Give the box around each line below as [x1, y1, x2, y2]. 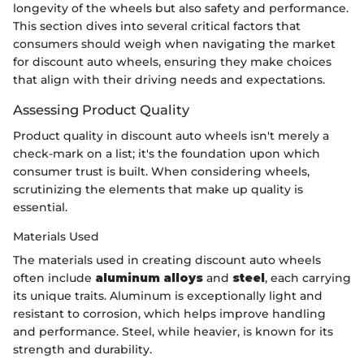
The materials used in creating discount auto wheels [13, 252, 321, 267]
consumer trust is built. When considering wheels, [13, 163, 310, 179]
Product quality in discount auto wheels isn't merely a [13, 128, 329, 143]
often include [13, 270, 95, 285]
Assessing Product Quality [13, 101, 189, 118]
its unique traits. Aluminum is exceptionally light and [13, 288, 323, 303]
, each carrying [265, 270, 351, 285]
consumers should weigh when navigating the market [13, 36, 336, 51]
